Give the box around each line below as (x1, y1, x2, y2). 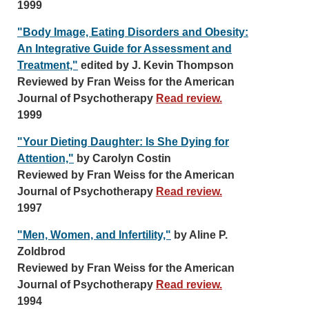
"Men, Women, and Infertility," (17, 229, 171, 241)
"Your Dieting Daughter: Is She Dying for (17, 136, 229, 148)
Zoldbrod (17, 246, 66, 257)
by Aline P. (171, 229, 228, 241)
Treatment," (17, 59, 78, 71)
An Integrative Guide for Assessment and (17, 43, 232, 54)
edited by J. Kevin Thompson (78, 59, 234, 71)
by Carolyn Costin (74, 152, 171, 164)
